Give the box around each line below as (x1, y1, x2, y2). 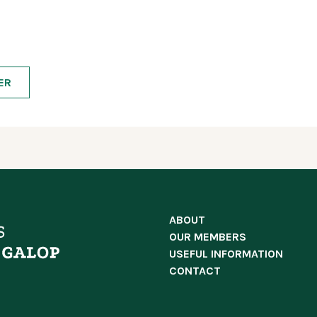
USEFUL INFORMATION (169, 247, 283, 260)
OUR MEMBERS (169, 230, 246, 243)
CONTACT (169, 264, 221, 277)
